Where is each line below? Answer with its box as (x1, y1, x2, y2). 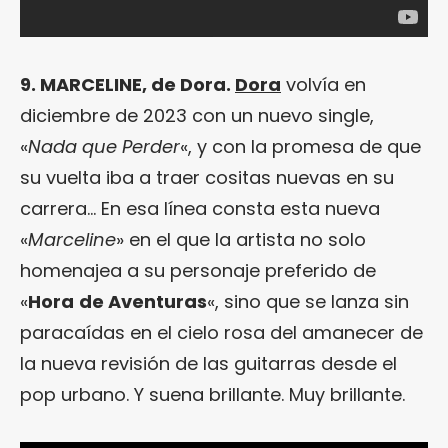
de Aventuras (79, 288, 207, 314)
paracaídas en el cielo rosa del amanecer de (20, 319, 423, 345)
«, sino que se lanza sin (207, 288, 409, 314)
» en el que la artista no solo (116, 226, 366, 252)
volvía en (281, 71, 366, 97)
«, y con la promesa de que (180, 133, 421, 159)
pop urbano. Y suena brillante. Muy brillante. (20, 381, 405, 407)
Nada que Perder (28, 133, 180, 159)
